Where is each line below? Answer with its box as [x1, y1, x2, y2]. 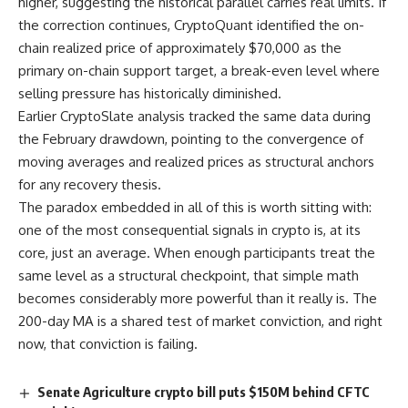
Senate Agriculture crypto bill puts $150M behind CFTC [37, 382, 371, 400]
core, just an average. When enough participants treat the [18, 243, 375, 261]
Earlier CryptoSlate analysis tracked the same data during [18, 107, 371, 125]
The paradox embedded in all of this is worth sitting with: [18, 198, 372, 216]
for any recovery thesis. [18, 175, 161, 193]
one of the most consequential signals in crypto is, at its [18, 220, 361, 239]
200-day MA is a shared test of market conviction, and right [18, 311, 382, 330]
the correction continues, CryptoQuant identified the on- [18, 15, 364, 34]
